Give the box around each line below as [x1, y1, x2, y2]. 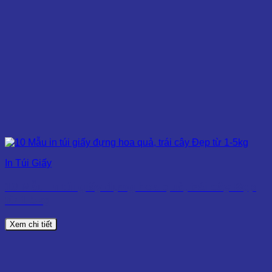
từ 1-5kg [5, 193, 51, 206]
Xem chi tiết [10, 220, 52, 229]
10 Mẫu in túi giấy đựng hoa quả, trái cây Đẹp [5, 180, 256, 193]
